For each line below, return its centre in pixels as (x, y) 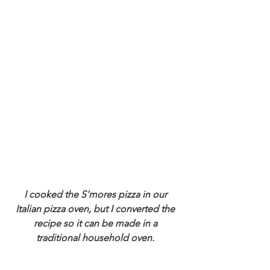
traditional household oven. (96, 238)
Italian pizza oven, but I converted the (96, 209)
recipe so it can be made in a (96, 224)
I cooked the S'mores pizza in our (96, 195)
